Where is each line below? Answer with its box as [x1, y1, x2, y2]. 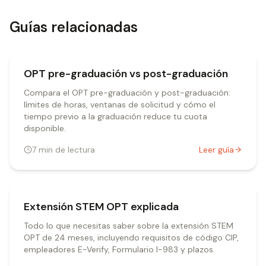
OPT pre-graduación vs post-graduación [24, 66, 228, 81]
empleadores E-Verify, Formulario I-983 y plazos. [24, 244, 215, 255]
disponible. [24, 123, 66, 134]
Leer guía [199, 144, 234, 155]
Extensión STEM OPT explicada [24, 199, 179, 214]
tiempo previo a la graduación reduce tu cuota [24, 111, 207, 122]
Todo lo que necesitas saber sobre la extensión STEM [24, 220, 233, 231]
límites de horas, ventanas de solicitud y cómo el [24, 99, 216, 110]
